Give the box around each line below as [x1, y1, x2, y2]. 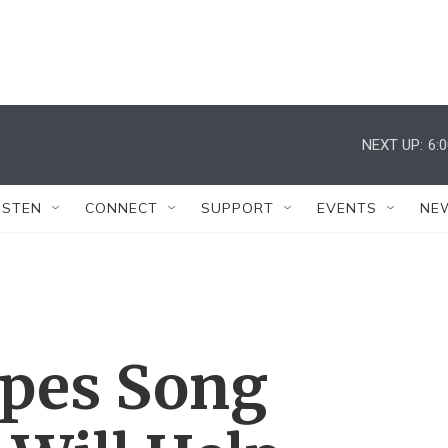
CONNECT [85, 199, 158, 217]
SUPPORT [201, 199, 274, 217]
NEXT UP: [362, 135, 423, 154]
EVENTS [317, 199, 377, 217]
